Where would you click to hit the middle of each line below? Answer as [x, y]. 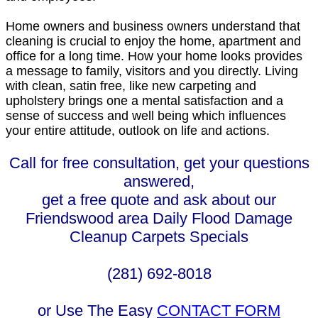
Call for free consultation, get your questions [159, 163]
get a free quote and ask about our [159, 199]
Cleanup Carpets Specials [159, 236]
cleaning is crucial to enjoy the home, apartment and [153, 41]
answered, [159, 181]
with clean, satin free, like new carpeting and [131, 86]
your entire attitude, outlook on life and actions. [138, 130]
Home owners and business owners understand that [153, 26]
